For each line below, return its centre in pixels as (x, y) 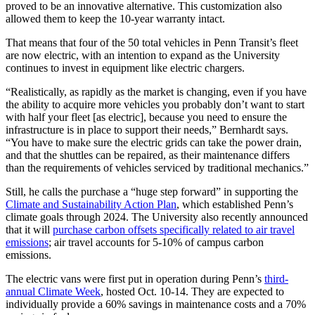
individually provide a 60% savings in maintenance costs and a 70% (156, 304)
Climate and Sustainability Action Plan (91, 205)
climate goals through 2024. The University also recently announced (157, 217)
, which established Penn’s (235, 205)
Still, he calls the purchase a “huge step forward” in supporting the (152, 192)
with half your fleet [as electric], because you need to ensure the (146, 117)
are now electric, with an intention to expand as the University (143, 56)
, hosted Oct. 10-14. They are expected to (192, 292)
